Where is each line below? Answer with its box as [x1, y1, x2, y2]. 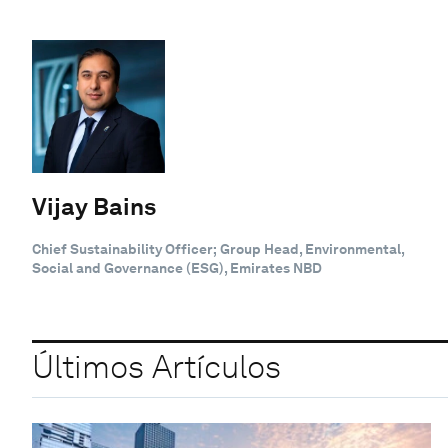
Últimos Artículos [32, 347, 281, 387]
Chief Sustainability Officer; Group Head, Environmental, [32, 240, 404, 257]
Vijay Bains [32, 191, 156, 221]
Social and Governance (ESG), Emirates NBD [32, 259, 322, 276]
